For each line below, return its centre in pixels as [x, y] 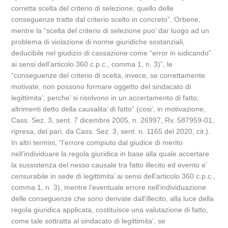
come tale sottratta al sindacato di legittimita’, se [89, 221]
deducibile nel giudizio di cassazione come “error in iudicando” [111, 53]
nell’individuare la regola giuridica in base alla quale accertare [110, 154]
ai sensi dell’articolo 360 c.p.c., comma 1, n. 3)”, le [92, 64]
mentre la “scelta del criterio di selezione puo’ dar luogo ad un [110, 31]
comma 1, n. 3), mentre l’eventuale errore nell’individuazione [109, 187]
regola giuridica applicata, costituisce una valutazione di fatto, [110, 210]
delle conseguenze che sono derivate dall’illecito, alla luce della [113, 198]
